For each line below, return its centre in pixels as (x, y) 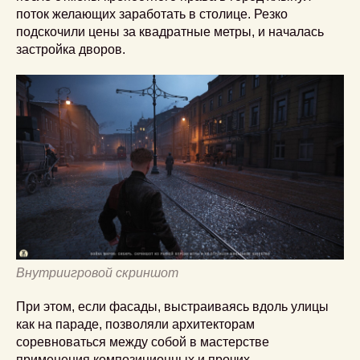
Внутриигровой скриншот (97, 272)
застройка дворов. (71, 49)
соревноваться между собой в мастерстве (143, 342)
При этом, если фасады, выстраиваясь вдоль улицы (172, 306)
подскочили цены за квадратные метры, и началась (170, 32)
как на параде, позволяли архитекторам (135, 324)
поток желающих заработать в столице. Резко (152, 14)
